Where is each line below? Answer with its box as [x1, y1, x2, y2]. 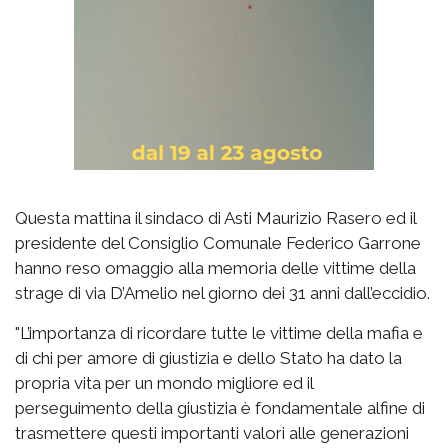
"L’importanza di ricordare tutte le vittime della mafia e [15, 323, 423, 344]
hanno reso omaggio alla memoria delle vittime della [15, 258, 416, 279]
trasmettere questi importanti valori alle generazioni [15, 423, 409, 444]
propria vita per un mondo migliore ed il [15, 373, 313, 394]
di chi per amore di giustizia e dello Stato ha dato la [15, 348, 402, 369]
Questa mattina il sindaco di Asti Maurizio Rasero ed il [15, 208, 416, 229]
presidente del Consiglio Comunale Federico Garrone [15, 233, 421, 254]
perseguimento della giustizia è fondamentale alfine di [15, 398, 425, 419]
